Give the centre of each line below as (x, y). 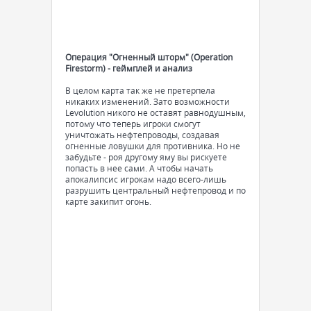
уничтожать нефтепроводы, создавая (142, 135)
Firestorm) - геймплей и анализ (129, 68)
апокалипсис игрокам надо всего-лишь (146, 179)
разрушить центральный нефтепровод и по (155, 190)
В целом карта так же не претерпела (140, 90)
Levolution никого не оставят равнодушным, (155, 112)
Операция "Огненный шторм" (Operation (149, 57)
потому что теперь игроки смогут (133, 124)
